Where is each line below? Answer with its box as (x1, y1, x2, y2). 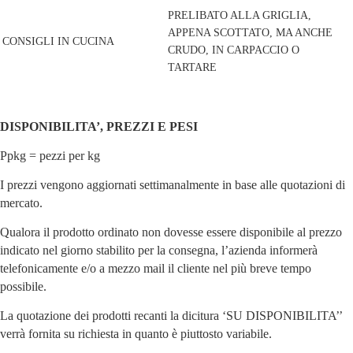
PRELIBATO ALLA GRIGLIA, (168, 9, 311, 22)
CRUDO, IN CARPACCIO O (168, 44, 299, 57)
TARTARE (168, 61, 217, 74)
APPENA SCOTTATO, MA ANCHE (168, 27, 333, 39)
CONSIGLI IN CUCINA (2, 35, 114, 48)
